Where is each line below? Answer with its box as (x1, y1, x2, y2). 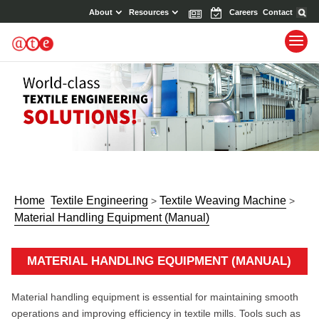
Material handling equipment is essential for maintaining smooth (11, 291, 298, 303)
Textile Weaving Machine (159, 194, 286, 207)
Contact (263, 7, 293, 16)
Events (207, 7, 234, 16)
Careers (229, 7, 258, 16)
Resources (129, 7, 169, 16)
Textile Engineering (50, 194, 148, 207)
